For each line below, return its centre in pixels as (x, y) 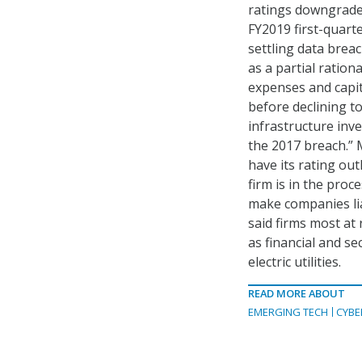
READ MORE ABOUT (297, 294)
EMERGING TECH (288, 312)
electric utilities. (295, 262)
